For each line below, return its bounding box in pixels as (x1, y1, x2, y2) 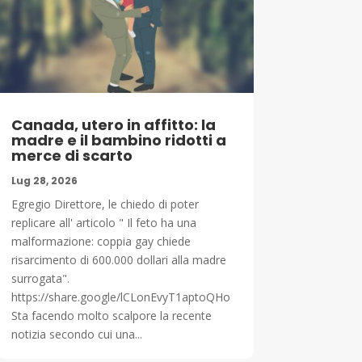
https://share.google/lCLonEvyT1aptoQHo (11, 288, 230, 305)
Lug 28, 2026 (11, 173, 78, 187)
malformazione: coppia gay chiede (11, 233, 191, 249)
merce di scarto (11, 145, 133, 166)
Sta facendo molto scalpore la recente (11, 307, 212, 323)
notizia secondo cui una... (11, 326, 142, 342)
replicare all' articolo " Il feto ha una (11, 214, 196, 230)
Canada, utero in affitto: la (11, 114, 216, 135)
